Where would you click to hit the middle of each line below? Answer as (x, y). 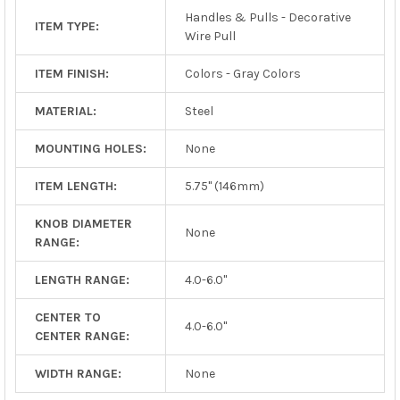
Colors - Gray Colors (242, 73)
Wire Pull (210, 36)
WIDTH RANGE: (78, 373)
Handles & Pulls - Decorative (267, 17)
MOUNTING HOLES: (90, 148)
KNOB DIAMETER (83, 223)
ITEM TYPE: (67, 26)
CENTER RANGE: (82, 336)
